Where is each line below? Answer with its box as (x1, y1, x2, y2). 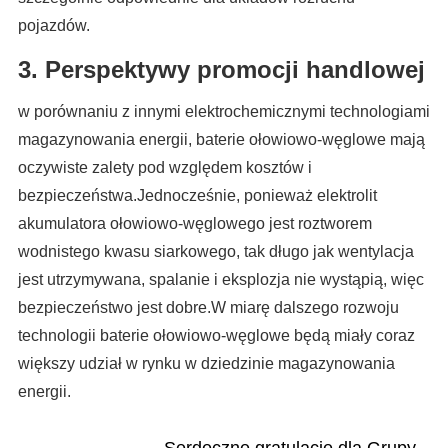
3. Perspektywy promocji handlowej (17, 56, 425, 84)
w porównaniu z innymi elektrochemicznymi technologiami (17, 103, 430, 121)
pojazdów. (17, 17, 90, 35)
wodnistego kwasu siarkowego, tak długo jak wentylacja (17, 243, 414, 261)
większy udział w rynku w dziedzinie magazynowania (17, 355, 395, 373)
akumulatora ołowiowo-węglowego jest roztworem (17, 215, 372, 233)
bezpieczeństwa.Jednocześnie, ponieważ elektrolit (17, 187, 377, 205)
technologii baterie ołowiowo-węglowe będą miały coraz (17, 327, 415, 345)
